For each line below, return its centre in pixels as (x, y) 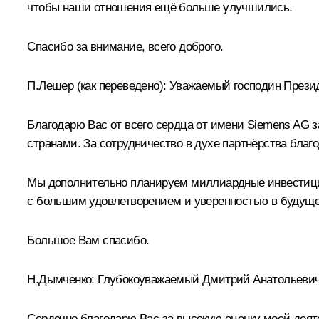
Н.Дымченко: (61, 279)
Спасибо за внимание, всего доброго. (125, 46)
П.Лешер (52, 85)
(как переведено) (120, 85)
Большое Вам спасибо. (88, 240)
